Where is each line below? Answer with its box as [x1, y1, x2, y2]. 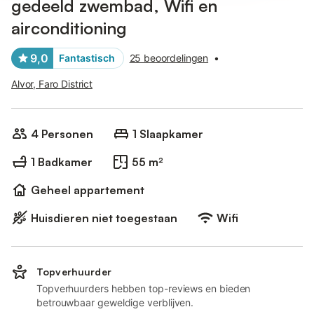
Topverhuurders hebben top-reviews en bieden [36, 282, 251, 294]
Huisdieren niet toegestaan [31, 211, 177, 225]
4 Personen [31, 127, 93, 141]
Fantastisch [59, 52, 115, 64]
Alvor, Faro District [11, 78, 93, 90]
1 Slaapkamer [132, 127, 203, 141]
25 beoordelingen [129, 52, 209, 64]
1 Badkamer [31, 155, 93, 169]
